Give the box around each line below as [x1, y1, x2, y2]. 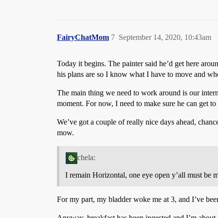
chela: [77, 153, 95, 162]
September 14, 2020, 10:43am [119, 33, 211, 42]
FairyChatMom [57, 33, 109, 42]
